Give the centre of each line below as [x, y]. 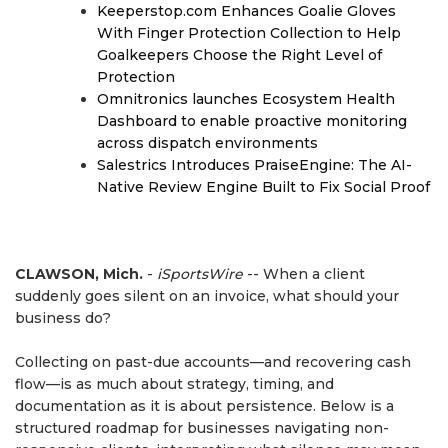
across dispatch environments [207, 143]
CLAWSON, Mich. [79, 274]
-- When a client [304, 274]
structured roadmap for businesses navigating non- [202, 428]
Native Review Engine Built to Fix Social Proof [263, 187]
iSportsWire [200, 274]
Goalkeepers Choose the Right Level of [239, 55]
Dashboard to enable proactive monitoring [252, 121]
